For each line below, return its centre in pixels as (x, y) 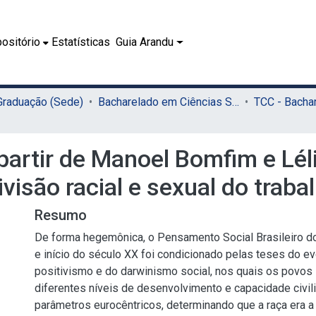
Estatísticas (81, 42)
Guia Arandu (145, 42)
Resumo (61, 215)
